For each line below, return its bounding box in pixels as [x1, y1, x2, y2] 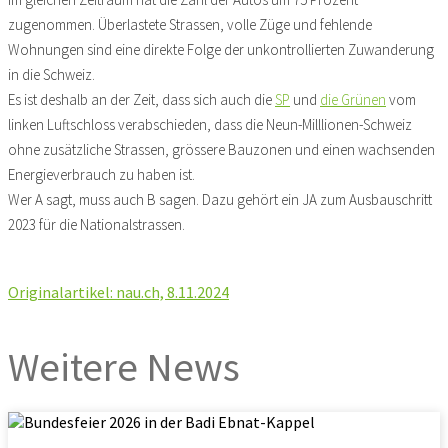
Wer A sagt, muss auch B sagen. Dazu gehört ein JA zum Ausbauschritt [8, 190, 432, 209]
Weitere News [8, 342, 240, 392]
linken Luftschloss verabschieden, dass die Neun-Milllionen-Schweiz [8, 115, 412, 134]
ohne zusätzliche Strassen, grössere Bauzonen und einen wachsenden [8, 140, 435, 159]
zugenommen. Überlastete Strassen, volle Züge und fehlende [8, 15, 372, 34]
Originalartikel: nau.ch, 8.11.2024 [8, 282, 229, 302]
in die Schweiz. [8, 65, 95, 84]
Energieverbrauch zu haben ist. [8, 165, 195, 184]
